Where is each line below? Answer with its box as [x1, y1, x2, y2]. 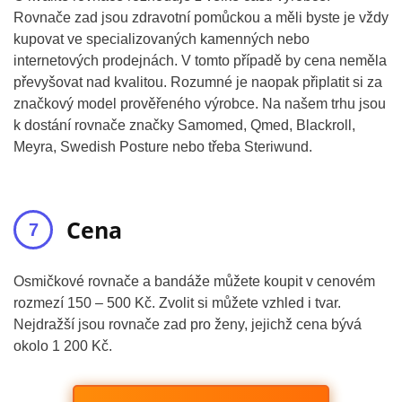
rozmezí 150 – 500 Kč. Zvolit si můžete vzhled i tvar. [13, 295, 341, 310]
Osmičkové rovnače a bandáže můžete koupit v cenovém [13, 274, 375, 289]
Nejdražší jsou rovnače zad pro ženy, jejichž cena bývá [13, 317, 362, 332]
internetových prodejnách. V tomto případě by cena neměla [13, 53, 387, 68]
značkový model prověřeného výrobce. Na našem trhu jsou [13, 96, 386, 111]
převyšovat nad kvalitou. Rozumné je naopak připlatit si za [13, 74, 382, 90]
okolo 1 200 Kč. [13, 338, 112, 354]
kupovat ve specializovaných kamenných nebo [13, 31, 310, 47]
